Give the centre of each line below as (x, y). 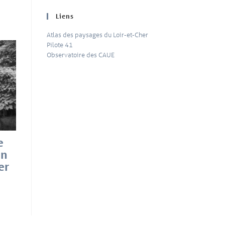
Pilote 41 (60, 44)
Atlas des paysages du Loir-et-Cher (98, 34)
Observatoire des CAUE (81, 54)
